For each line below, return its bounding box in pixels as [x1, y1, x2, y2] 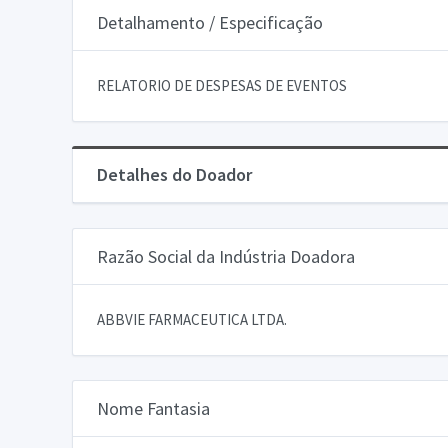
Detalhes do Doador [97, 162, 252, 186]
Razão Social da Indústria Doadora [97, 244, 355, 268]
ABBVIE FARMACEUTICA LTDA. [97, 309, 287, 329]
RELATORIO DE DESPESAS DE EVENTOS [97, 75, 347, 95]
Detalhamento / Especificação [97, 10, 323, 34]
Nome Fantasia [97, 396, 210, 420]
